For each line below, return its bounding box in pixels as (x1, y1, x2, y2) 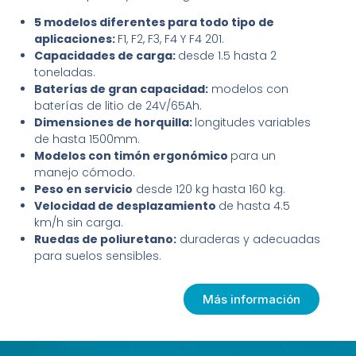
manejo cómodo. (34, 164, 136, 181)
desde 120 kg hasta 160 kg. (133, 181, 286, 198)
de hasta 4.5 (219, 198, 291, 215)
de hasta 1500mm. (34, 131, 141, 148)
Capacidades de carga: (34, 48, 179, 64)
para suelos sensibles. (34, 248, 162, 265)
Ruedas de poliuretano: (34, 231, 177, 248)
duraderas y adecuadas (176, 231, 321, 248)
